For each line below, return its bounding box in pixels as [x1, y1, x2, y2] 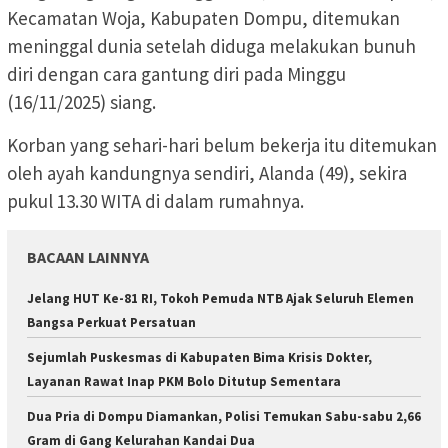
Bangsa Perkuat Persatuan [27, 314, 196, 332]
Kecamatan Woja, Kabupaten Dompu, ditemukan [7, 6, 400, 31]
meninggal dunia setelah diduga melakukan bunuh [7, 34, 416, 59]
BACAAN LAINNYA [27, 247, 149, 268]
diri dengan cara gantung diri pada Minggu [7, 62, 346, 87]
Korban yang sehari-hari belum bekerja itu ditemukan [7, 133, 437, 158]
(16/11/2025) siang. [7, 90, 156, 115]
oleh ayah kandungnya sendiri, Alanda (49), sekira [7, 161, 407, 186]
